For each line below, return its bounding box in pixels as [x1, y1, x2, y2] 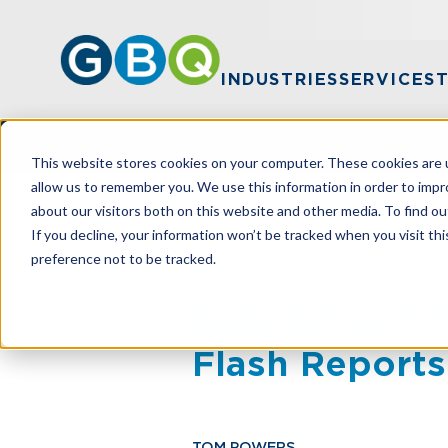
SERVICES [339, 70, 436, 89]
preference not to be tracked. [30, 249, 216, 267]
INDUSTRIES [220, 70, 339, 89]
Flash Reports [192, 343, 446, 384]
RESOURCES [192, 210, 290, 225]
